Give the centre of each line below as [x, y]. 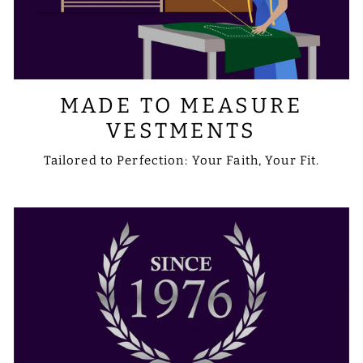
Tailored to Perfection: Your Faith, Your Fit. [181, 161]
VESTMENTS [181, 131]
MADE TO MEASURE [181, 106]
